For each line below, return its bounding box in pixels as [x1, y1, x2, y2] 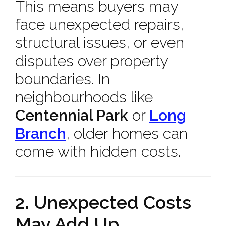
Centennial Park [15, 106, 128, 124]
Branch [15, 125, 66, 142]
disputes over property [15, 52, 168, 70]
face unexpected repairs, [15, 16, 184, 33]
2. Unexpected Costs [15, 192, 191, 213]
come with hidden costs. [15, 143, 181, 160]
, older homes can [66, 125, 188, 142]
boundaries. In [15, 70, 110, 88]
